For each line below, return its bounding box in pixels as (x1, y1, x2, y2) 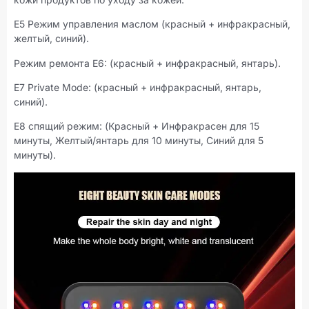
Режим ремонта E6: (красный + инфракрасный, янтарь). (14, 57, 281, 69)
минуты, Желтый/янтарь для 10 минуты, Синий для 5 (14, 134, 263, 147)
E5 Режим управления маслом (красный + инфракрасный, (14, 18, 290, 30)
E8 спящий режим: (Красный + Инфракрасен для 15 (14, 120, 259, 132)
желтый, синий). (14, 32, 89, 45)
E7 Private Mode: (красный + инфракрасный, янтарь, (14, 81, 261, 94)
